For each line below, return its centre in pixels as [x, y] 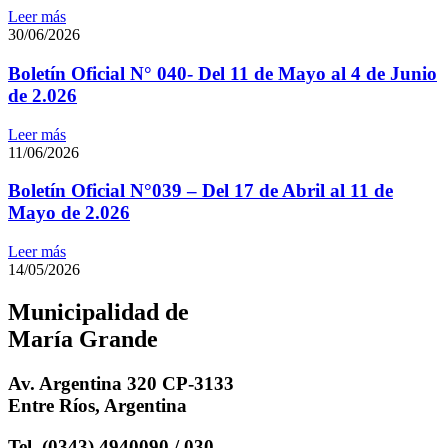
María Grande [83, 339]
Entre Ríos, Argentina [97, 405]
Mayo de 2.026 [69, 213]
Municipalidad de [98, 312]
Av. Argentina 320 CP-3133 [121, 383]
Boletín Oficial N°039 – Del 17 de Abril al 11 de [200, 191]
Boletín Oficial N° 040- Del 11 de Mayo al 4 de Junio [222, 74]
